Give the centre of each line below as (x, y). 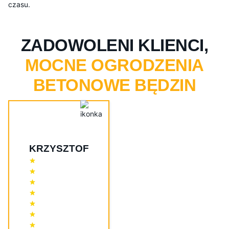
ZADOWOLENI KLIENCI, (114, 45)
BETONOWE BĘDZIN (114, 85)
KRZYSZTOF (59, 148)
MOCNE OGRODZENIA (114, 65)
